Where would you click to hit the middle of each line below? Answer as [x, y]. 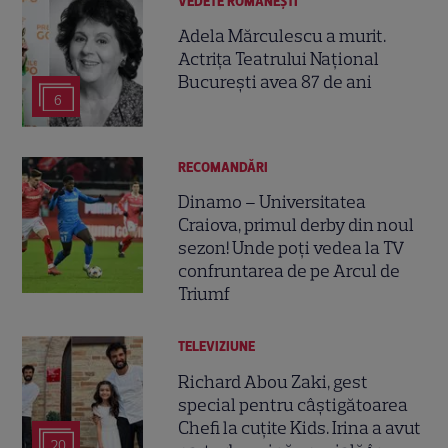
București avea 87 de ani [275, 82]
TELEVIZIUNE [217, 347]
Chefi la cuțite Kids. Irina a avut [300, 427]
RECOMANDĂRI [223, 167]
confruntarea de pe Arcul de [289, 271]
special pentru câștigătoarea [293, 404]
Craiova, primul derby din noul [296, 225]
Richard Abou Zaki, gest [273, 381]
